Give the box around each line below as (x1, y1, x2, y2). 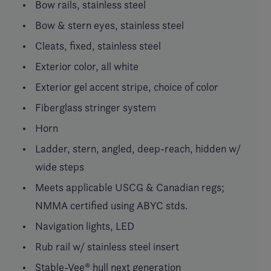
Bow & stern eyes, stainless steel (35, 18, 184, 31)
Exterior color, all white (35, 59, 139, 73)
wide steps (35, 160, 84, 173)
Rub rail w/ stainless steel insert (35, 240, 179, 253)
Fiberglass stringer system (35, 100, 156, 114)
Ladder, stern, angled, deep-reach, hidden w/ (35, 142, 241, 155)
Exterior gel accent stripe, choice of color (35, 80, 218, 93)
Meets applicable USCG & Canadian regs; (35, 180, 224, 194)
